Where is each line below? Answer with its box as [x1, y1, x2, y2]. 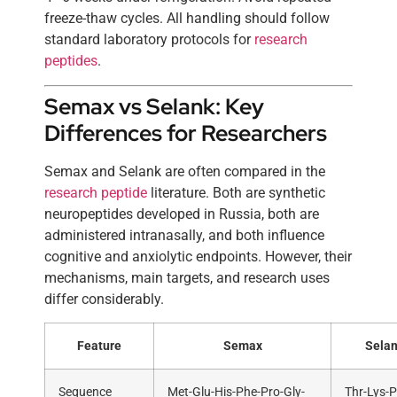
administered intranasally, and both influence [44, 226, 324, 244]
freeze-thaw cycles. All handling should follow [44, 10, 330, 27]
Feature [77, 339, 121, 354]
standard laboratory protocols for [44, 31, 254, 49]
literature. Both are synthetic [147, 183, 325, 201]
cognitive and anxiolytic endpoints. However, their [44, 247, 352, 265]
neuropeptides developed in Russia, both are [44, 205, 319, 222]
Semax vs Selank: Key [44, 91, 264, 121]
